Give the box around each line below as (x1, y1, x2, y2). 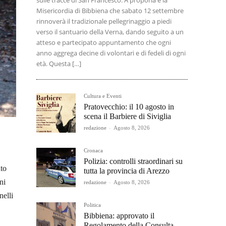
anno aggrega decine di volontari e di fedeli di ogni (36, 48, 186, 58)
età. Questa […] (36, 59, 81, 68)
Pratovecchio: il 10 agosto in (84, 102, 174, 111)
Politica (84, 202, 101, 208)
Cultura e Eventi (84, 93, 122, 99)
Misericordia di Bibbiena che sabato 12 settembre (36, 6, 184, 15)
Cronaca (84, 147, 103, 153)
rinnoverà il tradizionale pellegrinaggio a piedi (36, 17, 172, 26)
